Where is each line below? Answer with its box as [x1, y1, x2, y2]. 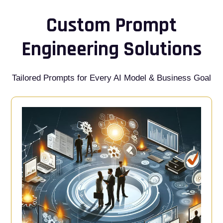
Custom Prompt [46, 12, 177, 38]
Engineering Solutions [21, 36, 202, 62]
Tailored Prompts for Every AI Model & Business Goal [12, 73, 211, 83]
